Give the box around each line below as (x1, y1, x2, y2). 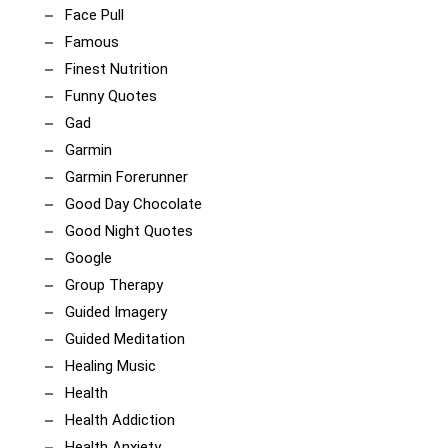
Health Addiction (65, 411, 175, 429)
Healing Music (65, 357, 156, 375)
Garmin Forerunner (65, 168, 188, 186)
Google (65, 249, 112, 267)
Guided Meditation (65, 330, 185, 348)
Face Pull (65, 6, 124, 24)
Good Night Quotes (65, 222, 193, 240)
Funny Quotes (65, 87, 157, 105)
